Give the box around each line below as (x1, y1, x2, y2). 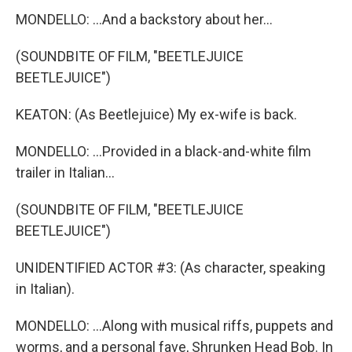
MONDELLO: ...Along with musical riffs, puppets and (16, 317, 333, 335)
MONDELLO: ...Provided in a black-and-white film (16, 143, 311, 160)
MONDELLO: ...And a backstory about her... (16, 11, 273, 28)
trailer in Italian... (16, 164, 115, 181)
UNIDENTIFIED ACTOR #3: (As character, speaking (16, 259, 325, 277)
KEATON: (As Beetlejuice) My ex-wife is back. (16, 106, 297, 123)
